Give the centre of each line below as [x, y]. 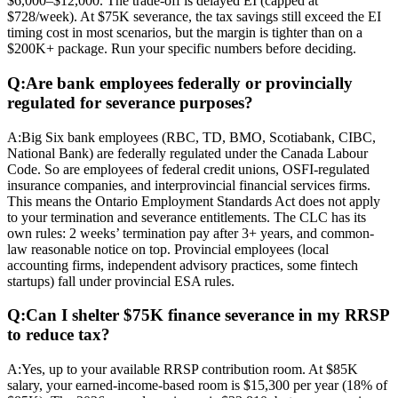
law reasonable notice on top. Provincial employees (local [168, 249]
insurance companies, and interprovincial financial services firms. [189, 185]
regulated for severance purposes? [130, 103]
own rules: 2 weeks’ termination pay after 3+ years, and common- [191, 233]
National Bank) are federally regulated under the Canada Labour [187, 153]
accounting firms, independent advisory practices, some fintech [183, 265]
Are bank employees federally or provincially [189, 84]
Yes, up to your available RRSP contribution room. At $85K [190, 370]
